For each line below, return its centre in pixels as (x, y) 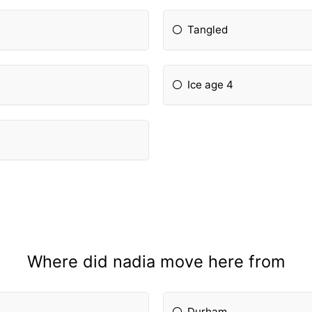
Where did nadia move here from (156, 261)
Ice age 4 (211, 85)
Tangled (208, 30)
